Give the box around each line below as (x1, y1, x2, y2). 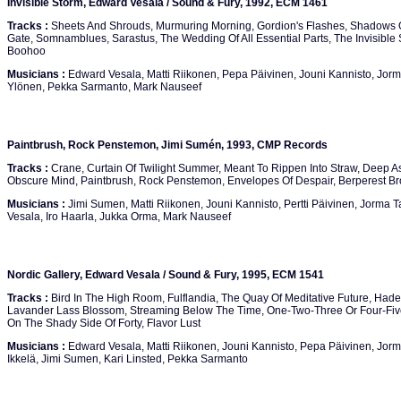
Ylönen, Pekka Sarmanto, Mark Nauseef (7, 81, 201, 93)
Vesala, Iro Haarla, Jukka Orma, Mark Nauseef (7, 210, 231, 223)
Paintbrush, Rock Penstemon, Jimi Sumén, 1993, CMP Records (7, 139, 328, 151)
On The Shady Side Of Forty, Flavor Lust (7, 317, 200, 329)
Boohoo (7, 45, 46, 57)
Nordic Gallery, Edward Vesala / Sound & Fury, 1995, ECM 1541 (7, 269, 324, 281)
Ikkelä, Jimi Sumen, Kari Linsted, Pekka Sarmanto (7, 353, 248, 365)
